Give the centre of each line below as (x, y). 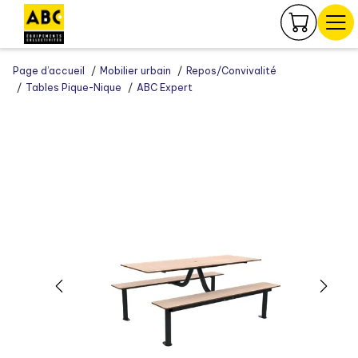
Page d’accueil (49, 71)
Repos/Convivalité (231, 71)
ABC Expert (165, 88)
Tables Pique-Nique (74, 88)
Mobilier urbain (135, 71)
